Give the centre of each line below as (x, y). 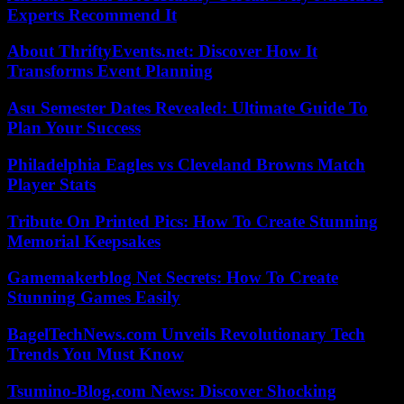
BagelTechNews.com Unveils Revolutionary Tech (186, 334)
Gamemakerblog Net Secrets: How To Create (173, 278)
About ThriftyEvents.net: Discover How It (162, 51)
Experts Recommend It (92, 14)
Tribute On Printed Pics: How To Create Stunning (193, 221)
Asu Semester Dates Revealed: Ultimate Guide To (188, 108)
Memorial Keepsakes (84, 241)
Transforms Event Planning (110, 71)
